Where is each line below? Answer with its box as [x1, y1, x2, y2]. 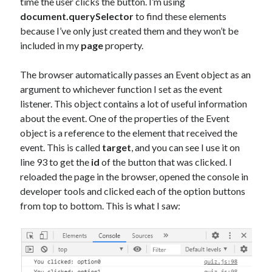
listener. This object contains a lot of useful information [20, 98, 248, 109]
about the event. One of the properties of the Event [20, 112, 230, 124]
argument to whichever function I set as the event [20, 83, 223, 95]
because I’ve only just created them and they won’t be [20, 25, 239, 36]
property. [103, 39, 144, 51]
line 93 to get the [20, 156, 92, 168]
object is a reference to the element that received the [20, 127, 238, 138]
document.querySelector [20, 10, 134, 22]
